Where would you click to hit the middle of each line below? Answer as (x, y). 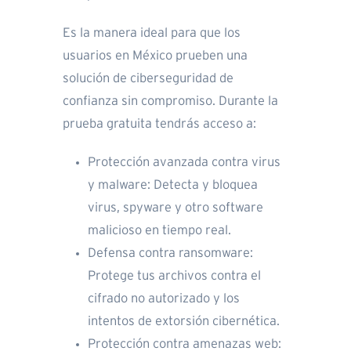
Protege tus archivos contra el (174, 276)
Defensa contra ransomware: (170, 253)
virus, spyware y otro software (175, 208)
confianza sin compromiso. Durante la (170, 101)
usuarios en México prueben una (155, 56)
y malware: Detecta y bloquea (173, 185)
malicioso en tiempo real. (159, 231)
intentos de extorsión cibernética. (184, 322)
